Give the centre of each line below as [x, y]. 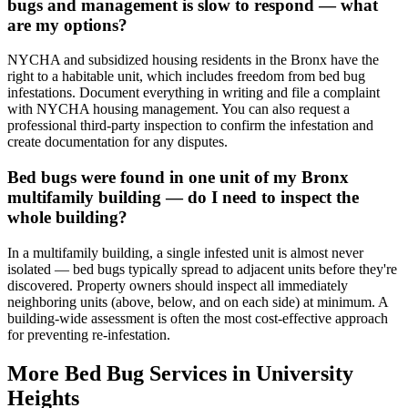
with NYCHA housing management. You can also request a [178, 109]
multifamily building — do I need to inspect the [183, 197]
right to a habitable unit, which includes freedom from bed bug [186, 76]
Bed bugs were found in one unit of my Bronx [178, 177]
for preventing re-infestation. [89, 334]
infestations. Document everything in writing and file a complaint [194, 93]
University [305, 373]
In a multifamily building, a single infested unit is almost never [185, 252]
